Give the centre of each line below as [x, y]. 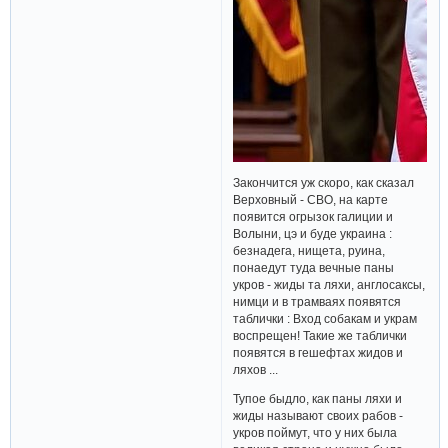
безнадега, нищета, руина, [309, 251]
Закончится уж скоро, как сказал [324, 183]
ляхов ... [256, 370]
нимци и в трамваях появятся [317, 302]
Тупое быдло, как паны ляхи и [318, 398]
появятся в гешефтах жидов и [318, 353]
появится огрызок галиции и [313, 217]
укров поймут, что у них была [315, 432]
